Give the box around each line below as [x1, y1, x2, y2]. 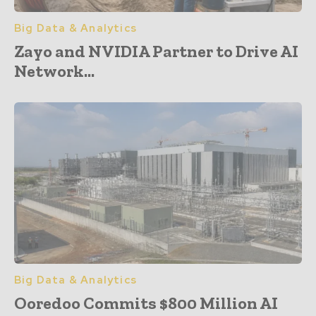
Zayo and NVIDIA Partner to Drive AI [14, 41, 298, 62]
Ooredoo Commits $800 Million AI [14, 292, 278, 313]
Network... [14, 61, 95, 82]
